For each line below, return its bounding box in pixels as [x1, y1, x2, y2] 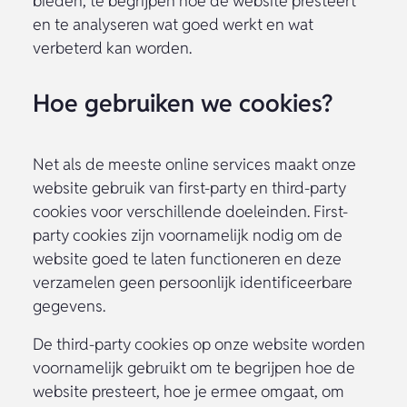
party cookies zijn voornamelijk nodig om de [33, 223, 342, 245]
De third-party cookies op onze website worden [33, 333, 365, 354]
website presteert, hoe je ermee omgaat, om [33, 380, 344, 402]
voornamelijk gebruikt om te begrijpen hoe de [33, 356, 355, 378]
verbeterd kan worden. [33, 36, 192, 58]
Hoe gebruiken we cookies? [33, 86, 333, 119]
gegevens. [33, 294, 105, 316]
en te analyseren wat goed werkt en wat [33, 13, 313, 35]
